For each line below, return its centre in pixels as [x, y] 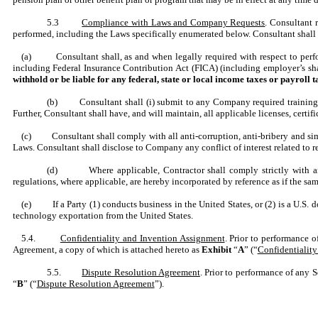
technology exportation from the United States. [103, 215]
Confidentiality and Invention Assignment [142, 238]
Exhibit [217, 250]
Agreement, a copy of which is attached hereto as [107, 250]
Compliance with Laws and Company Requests [174, 22]
